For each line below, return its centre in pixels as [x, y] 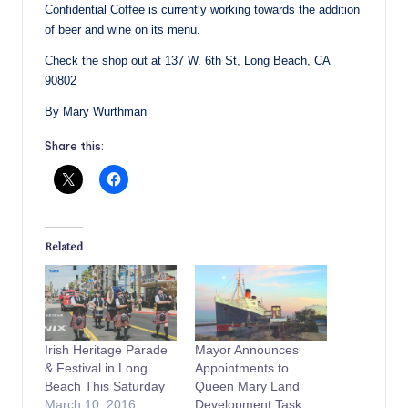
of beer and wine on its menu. [124, 30]
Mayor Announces [247, 349]
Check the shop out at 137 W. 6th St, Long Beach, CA [187, 61]
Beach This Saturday [105, 386]
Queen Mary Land [247, 386]
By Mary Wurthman [96, 112]
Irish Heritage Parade [106, 349]
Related [64, 245]
